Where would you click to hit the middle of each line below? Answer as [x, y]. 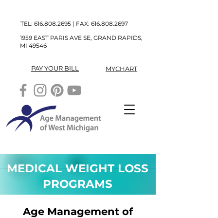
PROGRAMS [78, 184]
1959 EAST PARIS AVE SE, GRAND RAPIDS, [81, 38]
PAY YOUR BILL [55, 68]
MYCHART [121, 69]
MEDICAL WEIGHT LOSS [78, 168]
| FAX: [81, 24]
